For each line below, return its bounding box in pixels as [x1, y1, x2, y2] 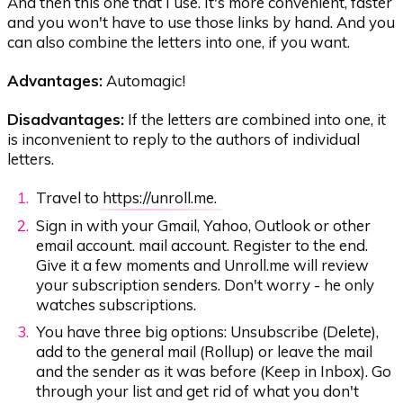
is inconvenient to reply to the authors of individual [7, 130, 361, 149]
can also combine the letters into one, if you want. [7, 31, 351, 51]
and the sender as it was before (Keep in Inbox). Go [36, 362, 392, 381]
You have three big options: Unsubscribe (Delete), [36, 322, 380, 342]
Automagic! [103, 70, 186, 90]
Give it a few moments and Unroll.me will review [36, 255, 370, 274]
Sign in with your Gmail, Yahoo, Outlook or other [36, 215, 372, 235]
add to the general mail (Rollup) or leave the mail [36, 342, 373, 362]
